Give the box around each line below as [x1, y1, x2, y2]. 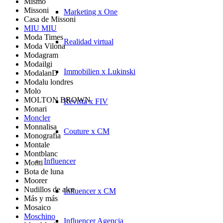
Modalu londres [24, 77, 73, 86]
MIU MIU [24, 23, 57, 32]
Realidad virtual [64, 37, 113, 46]
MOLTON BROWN [24, 95, 91, 104]
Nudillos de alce [24, 185, 75, 194]
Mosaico [24, 203, 51, 212]
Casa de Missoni [24, 14, 76, 23]
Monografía [24, 131, 61, 140]
